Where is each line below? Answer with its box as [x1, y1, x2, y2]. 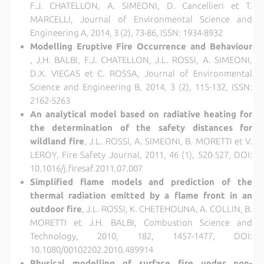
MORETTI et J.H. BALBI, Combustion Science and [29, 217, 253, 228]
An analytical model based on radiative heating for [29, 109, 253, 120]
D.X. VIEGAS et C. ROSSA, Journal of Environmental [29, 68, 253, 79]
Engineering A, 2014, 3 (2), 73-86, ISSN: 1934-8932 [29, 28, 223, 38]
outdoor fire [29, 204, 82, 214]
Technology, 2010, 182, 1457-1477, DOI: [29, 231, 253, 242]
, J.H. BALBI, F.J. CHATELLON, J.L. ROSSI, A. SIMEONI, [29, 55, 253, 65]
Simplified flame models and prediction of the [29, 177, 253, 187]
